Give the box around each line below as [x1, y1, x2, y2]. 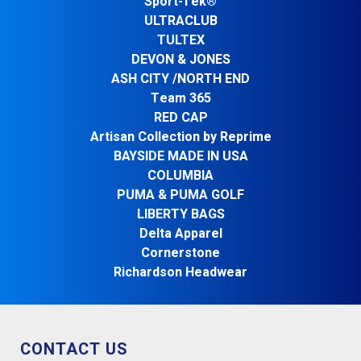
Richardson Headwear [114, 263, 247, 282]
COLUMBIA [147, 166, 214, 185]
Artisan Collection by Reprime [89, 127, 272, 147]
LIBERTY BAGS [136, 205, 225, 224]
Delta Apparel [139, 224, 222, 243]
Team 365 [150, 89, 211, 108]
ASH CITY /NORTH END [111, 69, 250, 89]
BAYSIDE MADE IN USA [113, 147, 248, 166]
